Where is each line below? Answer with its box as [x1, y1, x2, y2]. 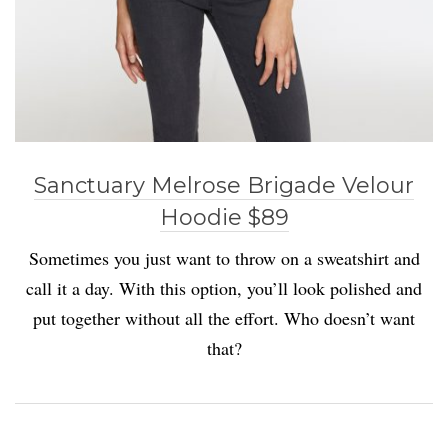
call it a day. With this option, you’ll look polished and [26, 276, 422, 301]
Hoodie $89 [159, 204, 289, 232]
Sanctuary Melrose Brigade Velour [34, 172, 414, 200]
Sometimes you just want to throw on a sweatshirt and [28, 246, 420, 271]
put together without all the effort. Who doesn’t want [33, 306, 415, 331]
